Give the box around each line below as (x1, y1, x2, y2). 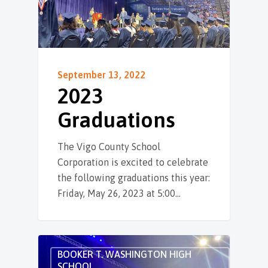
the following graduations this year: (57, 172, 210, 184)
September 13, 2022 (57, 69, 145, 81)
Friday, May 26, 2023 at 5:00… (57, 188, 181, 199)
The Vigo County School (57, 141, 160, 153)
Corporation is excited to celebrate (57, 157, 208, 168)
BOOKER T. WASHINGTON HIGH (57, 249, 191, 260)
